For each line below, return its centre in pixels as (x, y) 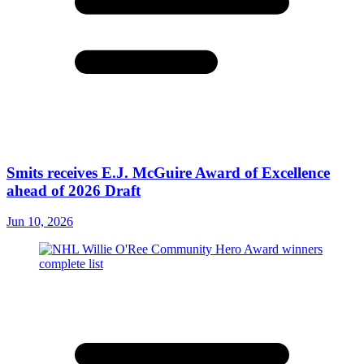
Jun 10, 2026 (40, 222)
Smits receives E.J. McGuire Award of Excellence (168, 172)
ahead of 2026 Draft (74, 190)
